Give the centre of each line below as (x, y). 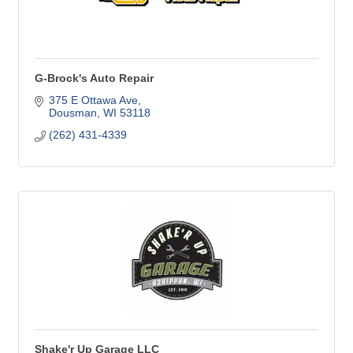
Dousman (72, 113)
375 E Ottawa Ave (93, 100)
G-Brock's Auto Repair (94, 78)
